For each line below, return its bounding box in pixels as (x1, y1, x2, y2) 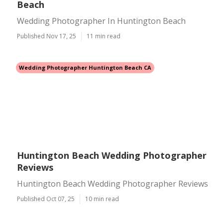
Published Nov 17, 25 (17, 32, 76, 40)
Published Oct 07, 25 (17, 195, 75, 203)
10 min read (85, 195, 119, 203)
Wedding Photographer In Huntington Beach (17, 15, 186, 26)
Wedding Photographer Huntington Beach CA (19, 64, 151, 71)
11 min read (87, 32, 120, 40)
